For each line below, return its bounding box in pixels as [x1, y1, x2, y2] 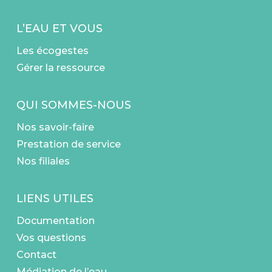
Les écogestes [16, 45, 89, 56]
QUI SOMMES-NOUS [16, 98, 131, 112]
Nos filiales [16, 155, 70, 167]
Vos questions [16, 232, 86, 243]
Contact [16, 249, 56, 260]
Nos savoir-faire [16, 121, 94, 133]
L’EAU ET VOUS [16, 22, 103, 35]
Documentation [16, 215, 95, 226]
